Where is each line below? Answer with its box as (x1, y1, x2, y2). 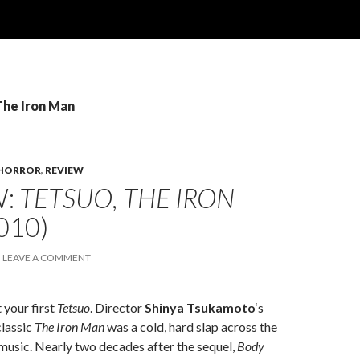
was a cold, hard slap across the (104, 319, 277, 334)
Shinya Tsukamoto (145, 300, 256, 315)
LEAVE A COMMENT (2, 252, 91, 264)
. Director (90, 300, 145, 315)
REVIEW (45, 164, 84, 176)
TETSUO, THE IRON (19, 182, 235, 214)
